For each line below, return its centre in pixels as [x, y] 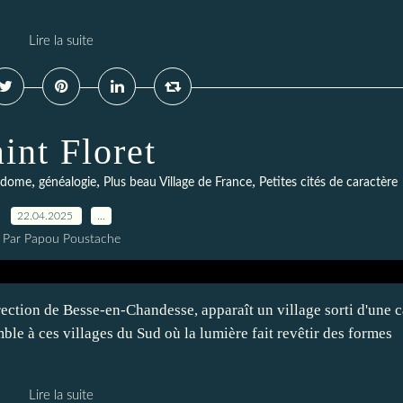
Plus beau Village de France [177, 183]
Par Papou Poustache [61, 239]
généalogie [67, 183]
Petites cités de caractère [328, 183]
